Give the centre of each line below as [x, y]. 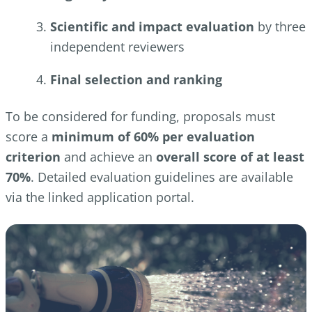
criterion [33, 157]
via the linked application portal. [100, 197]
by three [280, 27]
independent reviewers [117, 47]
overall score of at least [230, 157]
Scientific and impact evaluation [152, 27]
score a [29, 137]
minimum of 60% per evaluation [153, 137]
